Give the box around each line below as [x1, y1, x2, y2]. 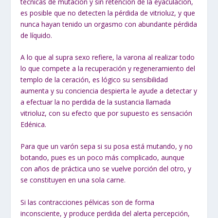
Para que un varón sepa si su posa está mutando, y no [20, 142, 193, 151]
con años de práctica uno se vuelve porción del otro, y [20, 164, 192, 174]
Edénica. [20, 119, 47, 129]
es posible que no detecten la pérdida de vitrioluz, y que [20, 8, 196, 18]
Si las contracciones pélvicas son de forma [20, 197, 155, 207]
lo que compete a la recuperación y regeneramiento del [20, 63, 196, 73]
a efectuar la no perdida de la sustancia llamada [20, 97, 171, 107]
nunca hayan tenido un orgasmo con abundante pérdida [20, 19, 198, 29]
